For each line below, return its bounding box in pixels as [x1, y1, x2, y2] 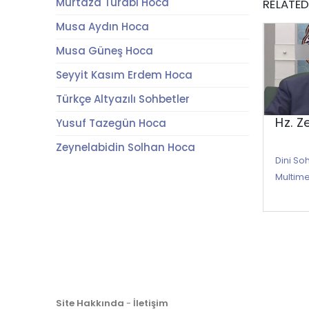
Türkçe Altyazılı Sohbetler [55, 92, 190, 106]
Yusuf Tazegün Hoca [55, 116, 166, 130]
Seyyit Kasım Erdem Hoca [55, 68, 192, 82]
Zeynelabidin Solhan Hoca [55, 140, 195, 154]
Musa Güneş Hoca [55, 43, 153, 58]
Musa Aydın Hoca [55, 19, 149, 34]
